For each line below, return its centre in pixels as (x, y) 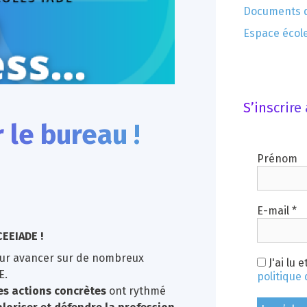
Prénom (278, 159)
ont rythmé (136, 291)
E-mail (275, 211)
